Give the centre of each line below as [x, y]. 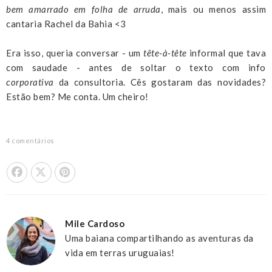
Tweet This [75, 168]
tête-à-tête [165, 53]
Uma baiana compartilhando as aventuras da [159, 238]
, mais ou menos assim [213, 9]
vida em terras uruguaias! [120, 252]
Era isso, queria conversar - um [75, 53]
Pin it [87, 168]
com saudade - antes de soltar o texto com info [136, 67]
